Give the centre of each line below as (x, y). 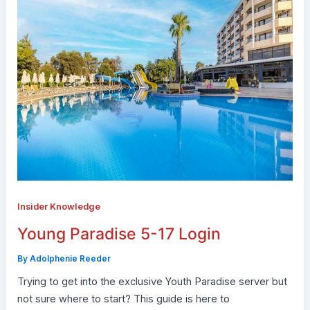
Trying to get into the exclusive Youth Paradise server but (152, 281)
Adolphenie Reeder (70, 258)
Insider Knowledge (58, 207)
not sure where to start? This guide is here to (123, 299)
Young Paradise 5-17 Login (119, 234)
